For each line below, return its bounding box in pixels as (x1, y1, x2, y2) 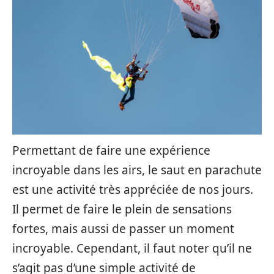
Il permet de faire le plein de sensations (12, 201, 232, 217)
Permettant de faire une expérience (12, 143, 210, 158)
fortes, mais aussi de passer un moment (12, 221, 234, 237)
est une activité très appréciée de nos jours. (12, 182, 253, 198)
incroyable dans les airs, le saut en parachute (12, 162, 262, 178)
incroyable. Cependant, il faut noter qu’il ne (12, 240, 252, 256)
